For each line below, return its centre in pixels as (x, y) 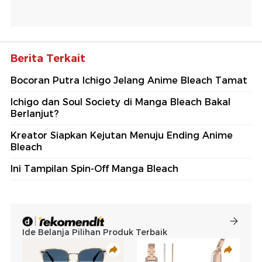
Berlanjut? (35, 113)
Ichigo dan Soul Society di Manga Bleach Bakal (120, 102)
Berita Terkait (48, 58)
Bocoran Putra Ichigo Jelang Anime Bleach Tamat (129, 80)
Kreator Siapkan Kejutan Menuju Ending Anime (122, 135)
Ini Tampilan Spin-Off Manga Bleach (94, 168)
